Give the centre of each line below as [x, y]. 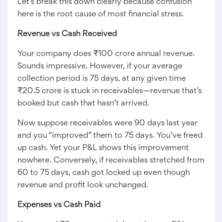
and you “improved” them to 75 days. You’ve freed [110, 136]
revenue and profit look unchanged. [83, 185]
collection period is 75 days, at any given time [102, 79]
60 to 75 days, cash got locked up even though [104, 173]
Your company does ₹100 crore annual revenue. [106, 54]
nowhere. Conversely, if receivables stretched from [111, 161]
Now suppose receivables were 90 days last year [108, 123]
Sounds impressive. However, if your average [100, 66]
